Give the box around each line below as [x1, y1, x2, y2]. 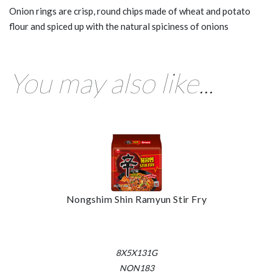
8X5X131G [116, 247, 157, 258]
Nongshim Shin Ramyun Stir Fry [66, 193, 207, 205]
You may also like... [9, 66, 213, 99]
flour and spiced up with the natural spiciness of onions [9, 20, 229, 32]
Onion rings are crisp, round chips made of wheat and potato [9, 5, 250, 16]
